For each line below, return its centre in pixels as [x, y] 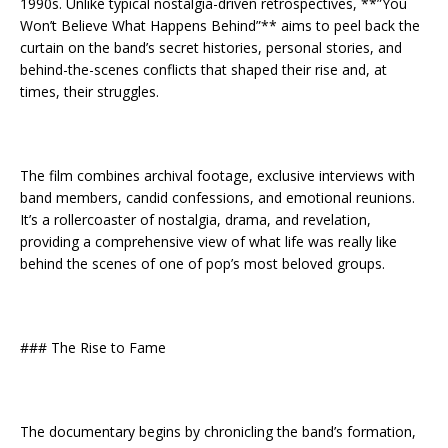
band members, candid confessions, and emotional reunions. [217, 197]
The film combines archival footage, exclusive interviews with [217, 175]
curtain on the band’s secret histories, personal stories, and [211, 47]
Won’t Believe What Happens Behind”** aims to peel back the [220, 25]
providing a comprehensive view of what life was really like [208, 241]
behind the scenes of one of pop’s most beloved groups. [202, 263]
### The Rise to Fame [93, 347]
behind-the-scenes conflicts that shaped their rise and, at [203, 69]
